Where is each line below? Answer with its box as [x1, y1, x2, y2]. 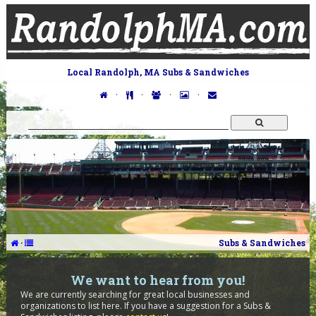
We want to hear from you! [71, 272, 245, 288]
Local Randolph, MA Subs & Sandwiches [66, 66, 249, 78]
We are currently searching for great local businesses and [20, 288, 250, 300]
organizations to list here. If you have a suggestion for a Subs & [20, 300, 271, 312]
